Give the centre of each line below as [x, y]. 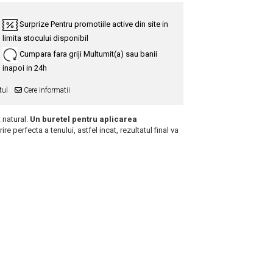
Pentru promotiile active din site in [109, 24]
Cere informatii [46, 90]
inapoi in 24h [25, 68]
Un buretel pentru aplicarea [83, 119]
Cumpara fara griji [51, 54]
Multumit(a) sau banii [120, 54]
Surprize [35, 24]
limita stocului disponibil [45, 38]
